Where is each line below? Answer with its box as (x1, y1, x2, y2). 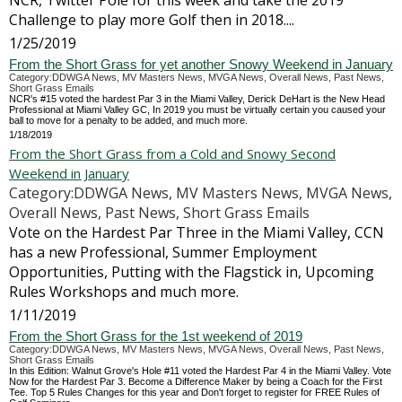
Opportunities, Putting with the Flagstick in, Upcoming (9, 262, 374, 282)
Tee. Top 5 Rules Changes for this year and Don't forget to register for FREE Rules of (9, 387, 380, 398)
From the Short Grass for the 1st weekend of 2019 (9, 328, 302, 344)
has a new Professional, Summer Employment (9, 242, 317, 262)
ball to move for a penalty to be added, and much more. (9, 115, 248, 126)
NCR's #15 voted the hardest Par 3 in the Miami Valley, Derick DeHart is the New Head (9, 93, 385, 104)
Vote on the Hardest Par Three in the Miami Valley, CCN (9, 223, 384, 242)
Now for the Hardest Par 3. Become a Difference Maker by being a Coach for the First (9, 376, 382, 387)
